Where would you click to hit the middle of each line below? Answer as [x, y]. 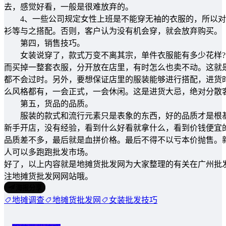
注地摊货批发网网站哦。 [48, 176]
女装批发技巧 [133, 200]
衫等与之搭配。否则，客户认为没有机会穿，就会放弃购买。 [113, 31]
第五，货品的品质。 [48, 103]
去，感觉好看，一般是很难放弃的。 [69, 7]
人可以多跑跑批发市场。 [48, 152]
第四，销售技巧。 [44, 43]
